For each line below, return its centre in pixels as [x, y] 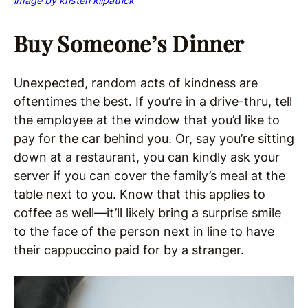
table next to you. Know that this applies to [140, 194]
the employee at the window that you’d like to [147, 120]
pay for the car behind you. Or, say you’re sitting [154, 139]
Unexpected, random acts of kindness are [136, 83]
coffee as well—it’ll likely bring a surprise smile [147, 213]
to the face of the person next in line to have [144, 231]
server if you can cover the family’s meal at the [150, 176]
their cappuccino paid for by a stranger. [129, 250]
